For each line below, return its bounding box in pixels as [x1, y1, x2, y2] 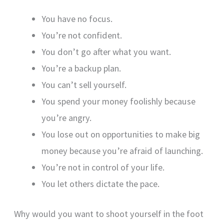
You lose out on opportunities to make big [41, 128, 200, 140]
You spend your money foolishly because [41, 95, 195, 107]
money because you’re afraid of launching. [41, 144, 203, 156]
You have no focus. [41, 12, 112, 24]
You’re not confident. [41, 29, 122, 41]
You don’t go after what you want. [41, 45, 171, 57]
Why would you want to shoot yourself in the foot [14, 208, 204, 220]
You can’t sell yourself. [41, 78, 126, 90]
